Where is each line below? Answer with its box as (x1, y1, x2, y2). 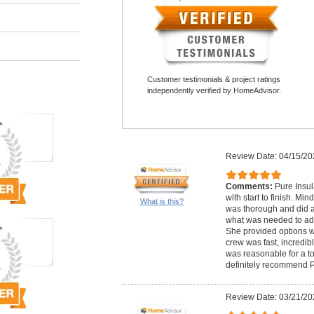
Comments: (225, 181, 275, 191)
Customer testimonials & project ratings (147, 75, 280, 83)
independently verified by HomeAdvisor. (146, 86, 281, 95)
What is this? (139, 197, 184, 205)
